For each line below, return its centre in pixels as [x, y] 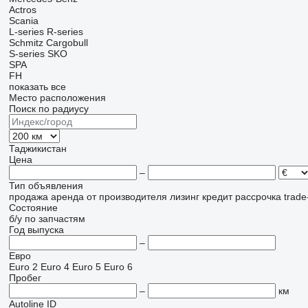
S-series [26, 54]
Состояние [33, 208]
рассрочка [258, 197]
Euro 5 [86, 267]
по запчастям [55, 219]
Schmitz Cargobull [48, 43]
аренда [67, 197]
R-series [65, 32]
